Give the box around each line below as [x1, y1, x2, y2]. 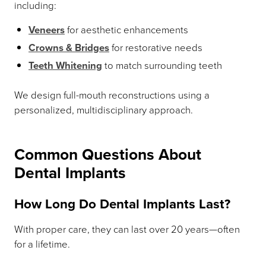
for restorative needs [109, 40, 202, 54]
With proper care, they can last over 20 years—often [14, 222, 240, 236]
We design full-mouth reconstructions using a [14, 88, 210, 102]
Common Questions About [14, 143, 201, 166]
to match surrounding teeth [102, 58, 222, 72]
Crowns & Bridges [28, 40, 109, 55]
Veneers [28, 23, 65, 37]
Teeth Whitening [28, 58, 102, 73]
